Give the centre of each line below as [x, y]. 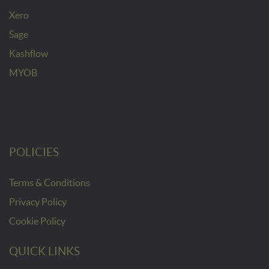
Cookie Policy [37, 221]
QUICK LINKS [44, 251]
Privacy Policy [38, 201]
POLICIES [34, 152]
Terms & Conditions [50, 182]
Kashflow [29, 53]
